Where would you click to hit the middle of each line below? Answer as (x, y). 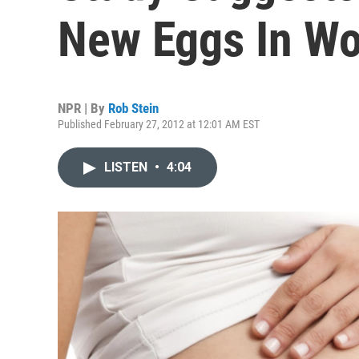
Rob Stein (133, 108)
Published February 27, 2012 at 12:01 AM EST (159, 124)
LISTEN (127, 167)
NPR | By (83, 108)
